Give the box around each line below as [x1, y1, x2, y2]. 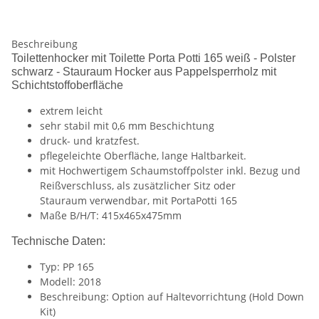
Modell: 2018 [40, 275, 101, 289]
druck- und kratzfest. [40, 134, 140, 148]
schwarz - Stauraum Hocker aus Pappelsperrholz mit [11, 66, 276, 78]
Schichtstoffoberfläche [11, 79, 123, 92]
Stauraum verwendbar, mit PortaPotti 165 [40, 194, 237, 208]
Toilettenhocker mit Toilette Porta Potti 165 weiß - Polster [11, 52, 296, 65]
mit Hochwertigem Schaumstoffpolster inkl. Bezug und [40, 164, 300, 178]
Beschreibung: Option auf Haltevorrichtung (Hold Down [40, 290, 304, 304]
